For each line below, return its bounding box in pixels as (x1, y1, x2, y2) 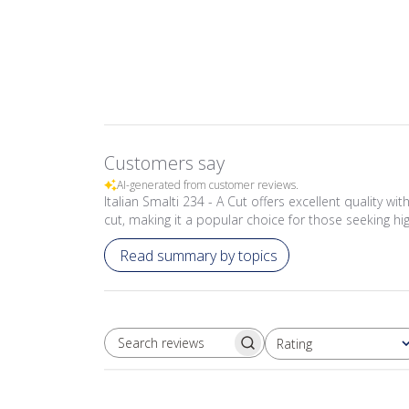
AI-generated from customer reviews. (117, 177, 299, 193)
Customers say (104, 151, 225, 175)
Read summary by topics (120, 245, 278, 266)
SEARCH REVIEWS (183, 342, 295, 359)
